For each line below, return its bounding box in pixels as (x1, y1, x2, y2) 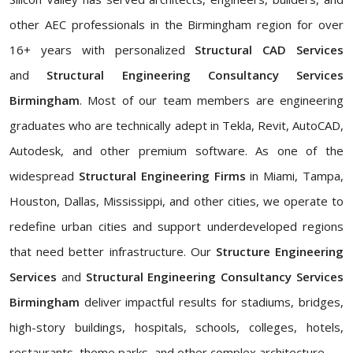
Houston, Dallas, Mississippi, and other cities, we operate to (9, 193, 344, 210)
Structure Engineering (215, 243, 344, 260)
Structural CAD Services (195, 42, 344, 58)
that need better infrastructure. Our (9, 243, 216, 260)
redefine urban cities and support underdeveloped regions (9, 218, 344, 235)
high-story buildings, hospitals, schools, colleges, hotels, (9, 319, 344, 336)
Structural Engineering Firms (78, 168, 246, 184)
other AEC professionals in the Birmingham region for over (9, 17, 344, 33)
